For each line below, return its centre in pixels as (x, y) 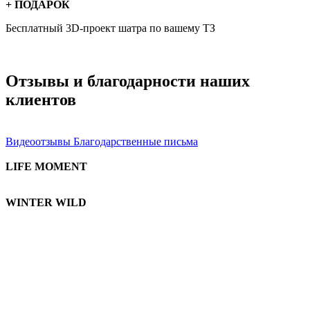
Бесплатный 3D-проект (61, 28)
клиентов (41, 99)
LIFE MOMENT (46, 166)
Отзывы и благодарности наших (128, 81)
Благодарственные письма (136, 141)
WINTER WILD (46, 202)
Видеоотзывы (38, 141)
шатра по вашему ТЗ (165, 28)
